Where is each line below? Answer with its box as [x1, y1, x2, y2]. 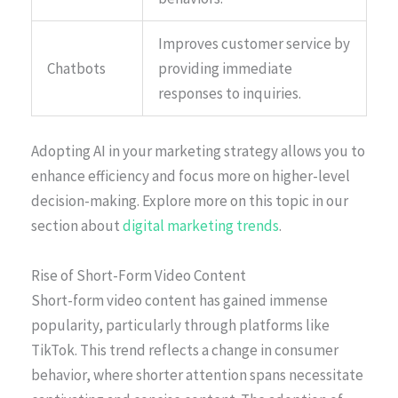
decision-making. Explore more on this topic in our [31, 191, 348, 211]
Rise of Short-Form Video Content [31, 265, 246, 285]
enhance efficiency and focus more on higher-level [31, 166, 350, 187]
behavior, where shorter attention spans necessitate [31, 364, 363, 385]
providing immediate [158, 58, 292, 78]
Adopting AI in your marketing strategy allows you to [31, 141, 365, 162]
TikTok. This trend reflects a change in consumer [31, 339, 338, 360]
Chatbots [47, 58, 106, 78]
